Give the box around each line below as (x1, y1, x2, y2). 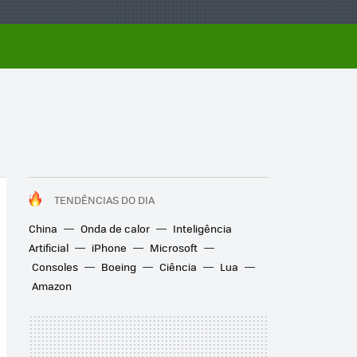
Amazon (32, 278, 72, 293)
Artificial (29, 240, 69, 255)
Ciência (159, 259, 197, 274)
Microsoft (150, 240, 198, 255)
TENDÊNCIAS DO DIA (54, 192, 155, 207)
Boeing (101, 259, 136, 274)
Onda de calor (80, 221, 150, 236)
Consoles (32, 259, 78, 274)
